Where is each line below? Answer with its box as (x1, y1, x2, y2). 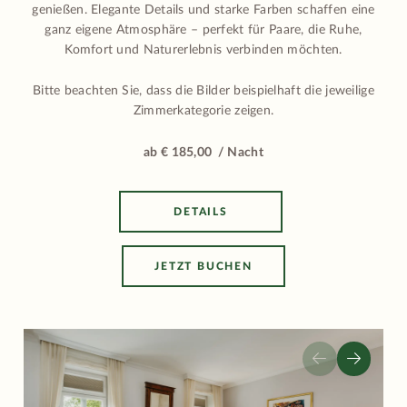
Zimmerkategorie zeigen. (133, 104, 274, 118)
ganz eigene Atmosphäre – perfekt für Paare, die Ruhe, (45, 23, 362, 36)
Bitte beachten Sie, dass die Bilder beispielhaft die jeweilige (33, 84, 374, 98)
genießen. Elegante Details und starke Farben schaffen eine (32, 3, 375, 16)
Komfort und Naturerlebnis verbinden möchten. (65, 43, 342, 56)
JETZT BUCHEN (154, 261, 253, 273)
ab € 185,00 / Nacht (144, 146, 263, 160)
